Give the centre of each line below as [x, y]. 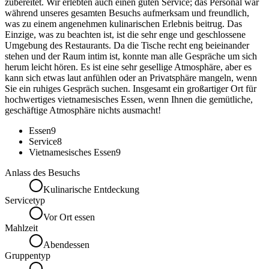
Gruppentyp [28, 255]
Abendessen [66, 244]
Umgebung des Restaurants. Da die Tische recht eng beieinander [127, 45]
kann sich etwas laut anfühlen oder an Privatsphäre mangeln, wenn [131, 77]
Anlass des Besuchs [42, 172]
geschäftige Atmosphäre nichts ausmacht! [83, 110]
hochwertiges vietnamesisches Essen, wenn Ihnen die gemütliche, [129, 99]
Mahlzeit [21, 228]
